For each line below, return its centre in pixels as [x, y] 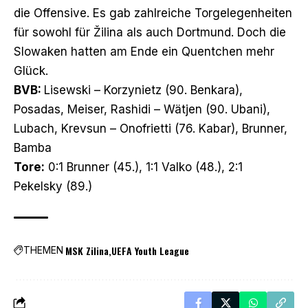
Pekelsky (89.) [53, 186]
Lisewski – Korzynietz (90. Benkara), [143, 90]
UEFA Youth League [150, 250]
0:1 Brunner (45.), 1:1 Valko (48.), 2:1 [144, 167]
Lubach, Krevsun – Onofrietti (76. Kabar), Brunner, [151, 128]
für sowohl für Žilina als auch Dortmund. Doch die [150, 32]
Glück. [31, 70]
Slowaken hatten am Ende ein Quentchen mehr [144, 51]
